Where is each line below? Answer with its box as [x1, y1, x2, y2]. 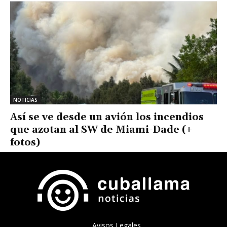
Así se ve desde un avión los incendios [10, 110, 204, 123]
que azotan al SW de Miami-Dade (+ [10, 123, 193, 136]
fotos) [10, 136, 40, 148]
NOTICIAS [13, 96, 37, 103]
